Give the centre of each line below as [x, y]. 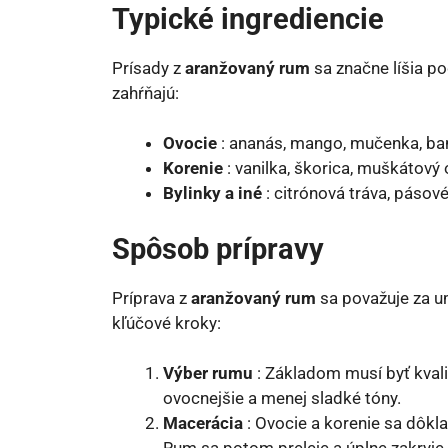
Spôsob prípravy [218, 248]
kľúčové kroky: [166, 322]
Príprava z [151, 297]
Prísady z [148, 67]
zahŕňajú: [145, 92]
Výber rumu [208, 373]
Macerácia [203, 423]
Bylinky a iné [212, 193]
